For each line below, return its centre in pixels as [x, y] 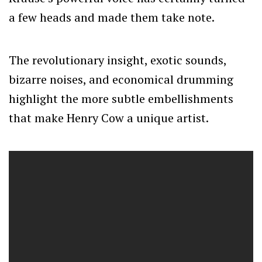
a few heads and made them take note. [112, 17]
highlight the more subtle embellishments [121, 98]
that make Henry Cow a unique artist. [109, 118]
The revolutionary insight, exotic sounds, [118, 60]
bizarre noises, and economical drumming [121, 79]
